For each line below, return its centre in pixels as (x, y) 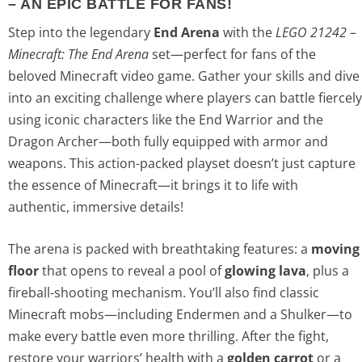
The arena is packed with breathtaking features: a (160, 249)
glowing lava (265, 271)
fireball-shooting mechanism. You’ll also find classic (164, 293)
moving (335, 249)
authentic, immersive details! (96, 206)
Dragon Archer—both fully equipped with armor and (168, 141)
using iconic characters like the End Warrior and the (166, 119)
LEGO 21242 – (316, 32)
